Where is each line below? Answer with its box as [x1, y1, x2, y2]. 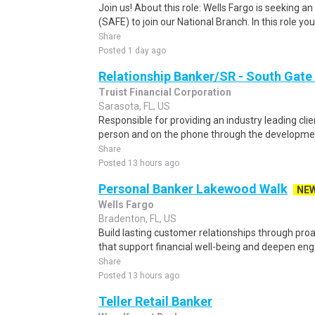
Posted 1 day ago [98, 46, 166, 56]
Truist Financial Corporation [98, 86, 231, 98]
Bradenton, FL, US [98, 213, 176, 224]
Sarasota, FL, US [98, 101, 170, 112]
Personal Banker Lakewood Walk [98, 181, 288, 196]
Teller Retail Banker [98, 294, 212, 309]
